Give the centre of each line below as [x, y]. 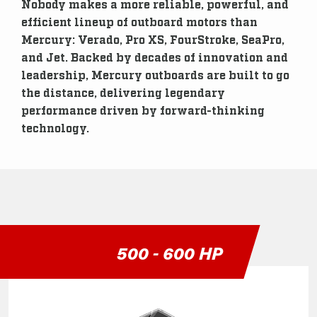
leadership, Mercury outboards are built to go [155, 74]
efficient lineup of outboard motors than [139, 21]
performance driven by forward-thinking [143, 110]
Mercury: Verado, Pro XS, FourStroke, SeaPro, [153, 39]
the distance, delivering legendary [123, 92]
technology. [55, 127]
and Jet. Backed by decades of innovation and [155, 57]
